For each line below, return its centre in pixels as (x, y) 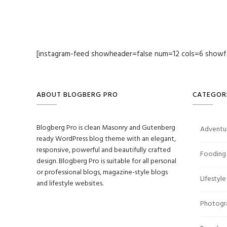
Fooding (213, 154)
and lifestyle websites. (70, 183)
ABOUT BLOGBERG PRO (77, 95)
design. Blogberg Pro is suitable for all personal (106, 161)
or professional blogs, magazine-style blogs (102, 172)
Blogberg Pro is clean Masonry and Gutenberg (106, 128)
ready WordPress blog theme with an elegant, (106, 139)
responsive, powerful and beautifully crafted (104, 150)
